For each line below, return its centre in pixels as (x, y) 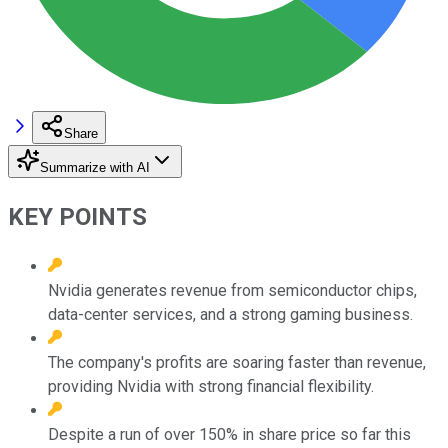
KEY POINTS (77, 216)
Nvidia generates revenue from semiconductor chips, (232, 290)
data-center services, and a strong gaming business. (230, 314)
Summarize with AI (95, 167)
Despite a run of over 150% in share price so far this (229, 434)
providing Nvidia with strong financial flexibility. (211, 386)
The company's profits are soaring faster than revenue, (237, 362)
